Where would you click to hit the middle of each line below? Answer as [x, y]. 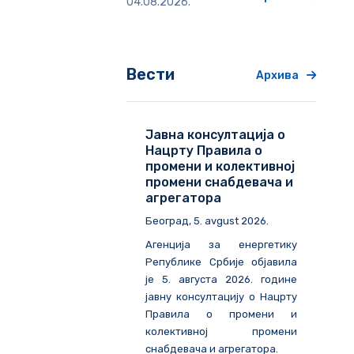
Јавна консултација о [215, 135]
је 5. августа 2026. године [221, 280]
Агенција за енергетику [221, 245]
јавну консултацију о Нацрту [221, 297]
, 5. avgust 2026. [229, 221]
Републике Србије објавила [221, 262]
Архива [277, 76]
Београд [167, 221]
